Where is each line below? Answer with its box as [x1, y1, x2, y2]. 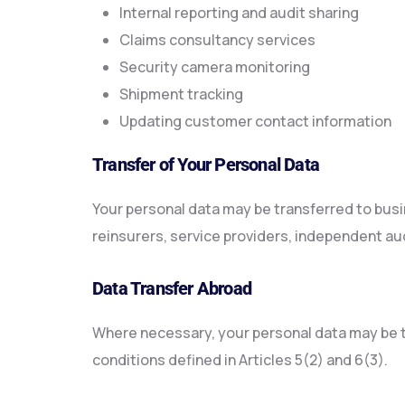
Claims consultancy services [119, 30, 316, 50]
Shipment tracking [119, 84, 243, 104]
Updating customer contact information [119, 111, 391, 131]
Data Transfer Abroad [92, 278, 251, 299]
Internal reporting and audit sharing [119, 3, 359, 23]
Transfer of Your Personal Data [92, 154, 319, 175]
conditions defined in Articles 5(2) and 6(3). [92, 350, 388, 370]
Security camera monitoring [119, 57, 310, 77]
